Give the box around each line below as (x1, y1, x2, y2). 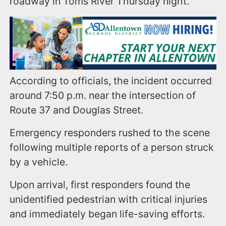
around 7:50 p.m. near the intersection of (10, 89, 196, 101)
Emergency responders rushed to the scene (10, 126, 210, 139)
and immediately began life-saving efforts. (10, 207, 208, 220)
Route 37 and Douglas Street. (10, 103, 146, 116)
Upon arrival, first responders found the (10, 178, 191, 191)
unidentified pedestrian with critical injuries (10, 193, 208, 205)
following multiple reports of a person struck (10, 141, 214, 153)
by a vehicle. (10, 155, 68, 168)
